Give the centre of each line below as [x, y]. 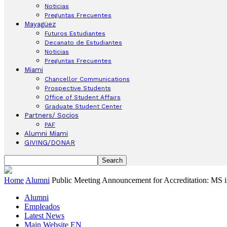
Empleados [42, 206]
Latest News [44, 216]
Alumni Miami [46, 134]
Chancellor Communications [87, 79]
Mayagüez [40, 24]
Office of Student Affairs [83, 97]
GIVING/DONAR [50, 143]
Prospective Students [78, 88]
